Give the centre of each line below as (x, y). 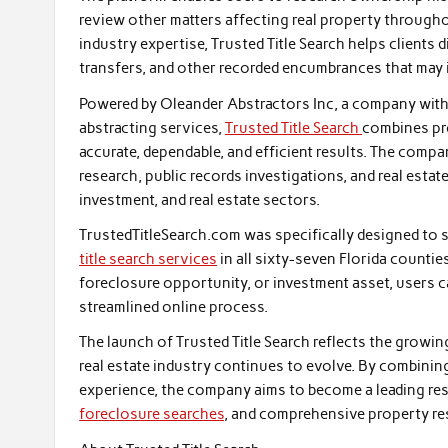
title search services (148, 259)
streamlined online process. (174, 307)
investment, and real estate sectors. (200, 199)
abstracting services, (152, 127)
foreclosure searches (152, 414)
